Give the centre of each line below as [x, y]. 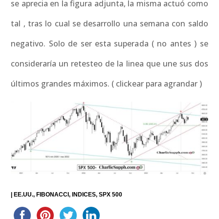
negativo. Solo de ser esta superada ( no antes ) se [109, 44]
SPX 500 [111, 195]
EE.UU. [24, 195]
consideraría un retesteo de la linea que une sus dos [109, 64]
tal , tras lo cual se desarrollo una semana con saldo [109, 23]
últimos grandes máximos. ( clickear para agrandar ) [107, 84]
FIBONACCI [53, 195]
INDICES [84, 195]
